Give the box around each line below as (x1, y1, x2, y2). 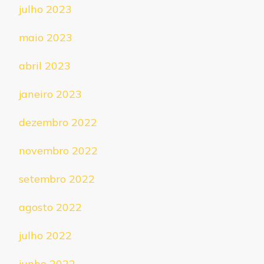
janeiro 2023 (19, 87, 82, 101)
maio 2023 (19, 30, 72, 44)
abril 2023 (19, 58, 71, 72)
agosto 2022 (19, 200, 82, 214)
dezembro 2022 (19, 115, 97, 129)
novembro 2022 (19, 143, 98, 157)
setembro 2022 (19, 171, 95, 186)
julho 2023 (19, 2, 72, 16)
